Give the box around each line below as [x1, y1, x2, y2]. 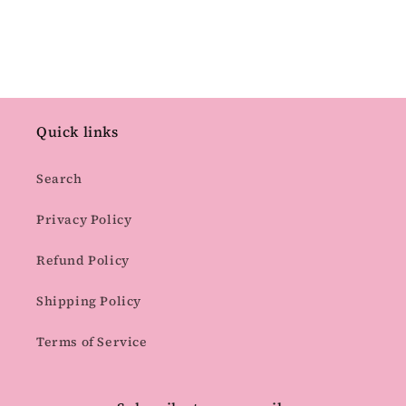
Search [36, 169, 82, 188]
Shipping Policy [36, 292, 141, 311]
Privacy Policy [36, 210, 132, 229]
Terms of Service [36, 333, 148, 352]
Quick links [36, 121, 119, 142]
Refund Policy [36, 251, 130, 270]
